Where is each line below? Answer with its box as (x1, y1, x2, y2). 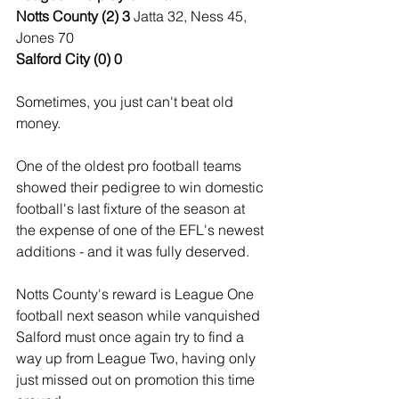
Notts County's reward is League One (16, 285, 257, 303)
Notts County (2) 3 (16, 7, 134, 25)
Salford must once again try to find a (16, 328, 248, 346)
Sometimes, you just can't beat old (16, 93, 237, 110)
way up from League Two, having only (16, 349, 259, 367)
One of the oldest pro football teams (16, 157, 245, 175)
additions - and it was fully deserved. (16, 242, 249, 260)
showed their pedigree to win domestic (16, 178, 267, 196)
